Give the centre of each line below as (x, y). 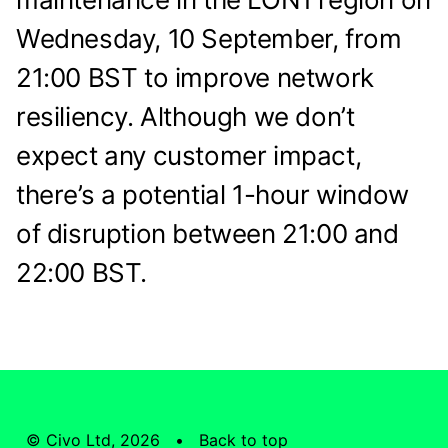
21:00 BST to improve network (195, 77)
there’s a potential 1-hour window (212, 194)
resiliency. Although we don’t (185, 116)
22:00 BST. (81, 272)
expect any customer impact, (189, 155)
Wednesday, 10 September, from (209, 38)
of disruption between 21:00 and (207, 233)
